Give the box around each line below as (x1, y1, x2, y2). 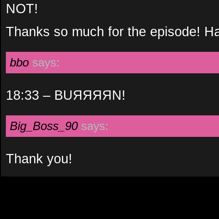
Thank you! (6, 151, 72, 166)
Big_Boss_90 (10, 119, 78, 132)
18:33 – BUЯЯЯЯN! (6, 88, 126, 103)
